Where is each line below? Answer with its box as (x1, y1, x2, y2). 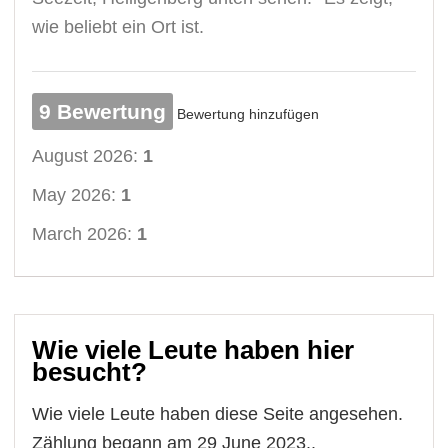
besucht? (32, 356, 148, 387)
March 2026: (32, 223, 138, 244)
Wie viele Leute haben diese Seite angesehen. (32, 403, 404, 424)
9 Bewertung (39, 99, 167, 123)
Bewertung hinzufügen (177, 105, 320, 122)
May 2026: (32, 184, 122, 205)
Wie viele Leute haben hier (32, 334, 355, 365)
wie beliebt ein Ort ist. (32, 16, 205, 37)
